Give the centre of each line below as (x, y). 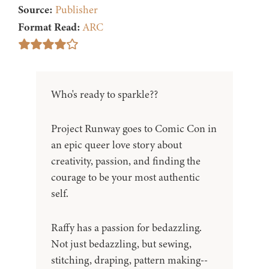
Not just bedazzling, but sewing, (121, 244)
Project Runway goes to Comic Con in (134, 129)
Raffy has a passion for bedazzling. (126, 228)
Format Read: (49, 27)
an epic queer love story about (116, 145)
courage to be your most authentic (125, 177)
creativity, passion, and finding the (126, 161)
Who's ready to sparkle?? (104, 95)
